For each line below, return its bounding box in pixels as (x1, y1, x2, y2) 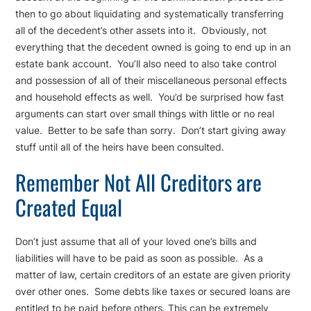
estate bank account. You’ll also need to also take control (15, 58, 277, 70)
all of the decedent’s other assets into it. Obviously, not (15, 24, 267, 37)
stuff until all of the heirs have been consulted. (15, 141, 225, 153)
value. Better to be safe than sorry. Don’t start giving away (15, 124, 287, 137)
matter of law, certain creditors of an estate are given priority (15, 269, 292, 281)
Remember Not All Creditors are (15, 166, 262, 199)
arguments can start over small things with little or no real (15, 108, 275, 120)
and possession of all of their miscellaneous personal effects (15, 74, 287, 87)
